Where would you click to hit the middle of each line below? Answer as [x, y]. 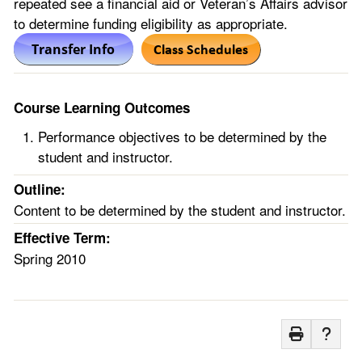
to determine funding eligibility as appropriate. [151, 23]
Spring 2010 [50, 258]
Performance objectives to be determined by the [182, 136]
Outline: [40, 189]
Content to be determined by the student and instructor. [180, 210]
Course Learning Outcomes [102, 107]
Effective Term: [62, 238]
